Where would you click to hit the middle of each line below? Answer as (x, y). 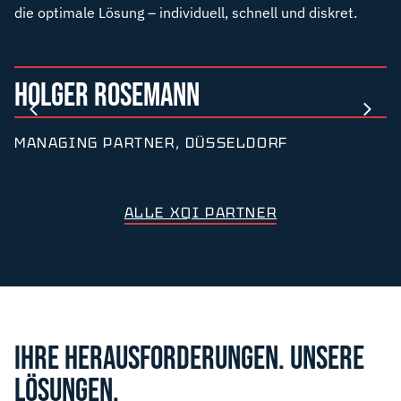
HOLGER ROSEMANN (107, 96)
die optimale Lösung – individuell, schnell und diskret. (186, 12)
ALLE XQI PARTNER (200, 212)
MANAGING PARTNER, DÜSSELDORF (151, 142)
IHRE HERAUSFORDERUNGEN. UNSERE (189, 359)
